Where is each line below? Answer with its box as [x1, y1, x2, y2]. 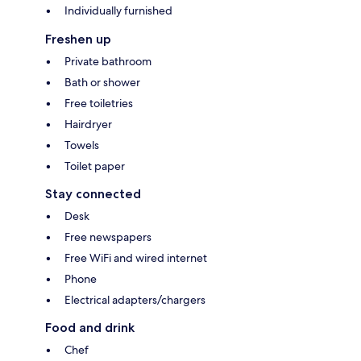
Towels [64, 138, 99, 153]
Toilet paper [64, 159, 125, 174]
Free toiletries [64, 96, 133, 111]
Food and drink [45, 320, 135, 336]
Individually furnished [64, 3, 172, 19]
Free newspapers [64, 230, 151, 245]
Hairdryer [64, 117, 112, 132]
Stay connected [45, 186, 141, 202]
